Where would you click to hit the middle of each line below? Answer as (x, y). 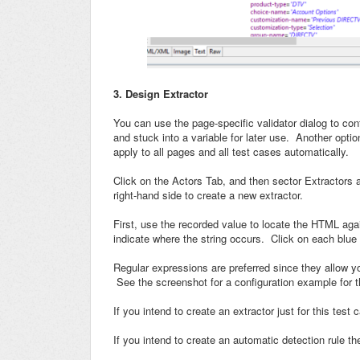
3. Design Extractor (161, 93)
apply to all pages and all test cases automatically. (231, 151)
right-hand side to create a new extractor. (208, 194)
